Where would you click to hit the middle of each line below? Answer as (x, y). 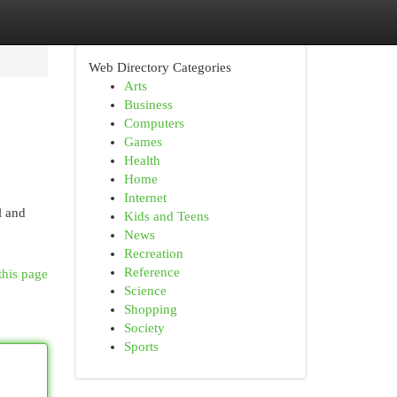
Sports (141, 346)
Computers (154, 123)
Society (144, 328)
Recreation (153, 253)
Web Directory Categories (160, 67)
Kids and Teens (166, 216)
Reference (152, 272)
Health (142, 160)
